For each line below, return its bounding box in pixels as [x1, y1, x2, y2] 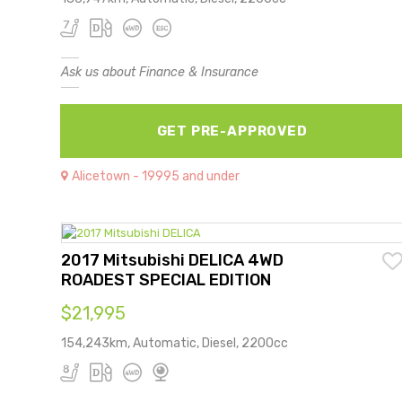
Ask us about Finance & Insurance [61, 64, 258, 80]
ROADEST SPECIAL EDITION [61, 269, 271, 290]
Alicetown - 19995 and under [72, 168, 240, 184]
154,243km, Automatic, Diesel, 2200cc [61, 335, 288, 351]
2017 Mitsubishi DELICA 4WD [61, 249, 284, 270]
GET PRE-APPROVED [156, 122, 308, 139]
